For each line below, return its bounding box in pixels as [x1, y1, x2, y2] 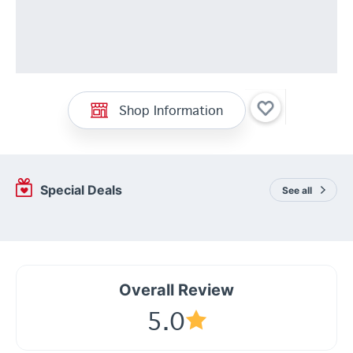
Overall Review [119, 281, 234, 299]
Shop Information [119, 99, 223, 120]
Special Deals [39, 182, 122, 198]
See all [282, 184, 312, 196]
